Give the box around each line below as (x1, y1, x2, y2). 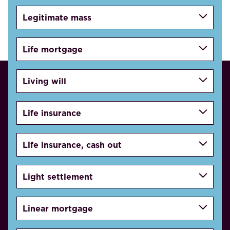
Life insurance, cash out (23, 139, 122, 150)
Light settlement (23, 170, 93, 182)
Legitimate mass (23, 11, 92, 23)
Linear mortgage (23, 202, 93, 214)
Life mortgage (23, 43, 83, 55)
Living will (23, 75, 67, 87)
